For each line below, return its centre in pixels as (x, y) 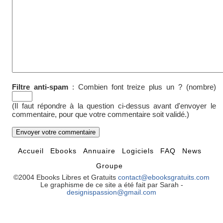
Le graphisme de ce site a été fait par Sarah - (111, 185)
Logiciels (139, 151)
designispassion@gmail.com (111, 192)
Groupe (110, 166)
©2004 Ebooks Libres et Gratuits (66, 177)
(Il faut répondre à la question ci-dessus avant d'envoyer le (114, 106)
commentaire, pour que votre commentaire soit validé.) (101, 114)
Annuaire (100, 151)
